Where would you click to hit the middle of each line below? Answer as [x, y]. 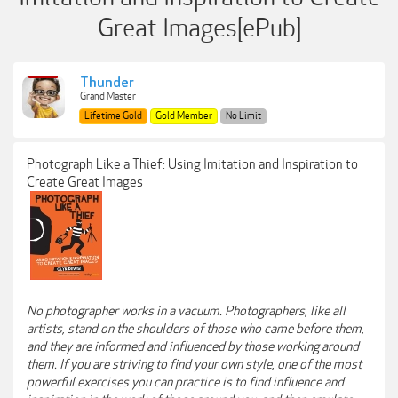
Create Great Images [85, 182]
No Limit [243, 116]
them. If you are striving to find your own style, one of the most [194, 364]
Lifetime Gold [113, 116]
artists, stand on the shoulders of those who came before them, [195, 329]
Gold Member [184, 116]
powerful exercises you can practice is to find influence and [185, 382]
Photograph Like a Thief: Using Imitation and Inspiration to [192, 164]
